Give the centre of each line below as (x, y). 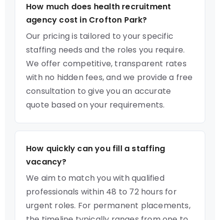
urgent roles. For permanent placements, (108, 206)
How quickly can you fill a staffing (96, 149)
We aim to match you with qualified (95, 178)
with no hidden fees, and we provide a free (110, 77)
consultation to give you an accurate (99, 91)
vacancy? (46, 162)
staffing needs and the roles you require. (106, 50)
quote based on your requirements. (96, 105)
